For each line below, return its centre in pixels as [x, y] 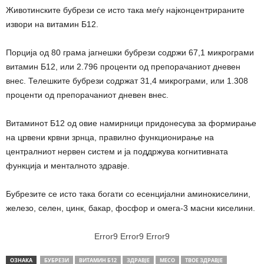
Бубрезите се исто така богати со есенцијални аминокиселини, [128, 194]
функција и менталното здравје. [68, 166]
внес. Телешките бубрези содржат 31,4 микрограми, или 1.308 [127, 81]
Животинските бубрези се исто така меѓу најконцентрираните [125, 10]
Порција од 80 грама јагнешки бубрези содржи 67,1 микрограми [130, 53]
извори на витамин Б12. [52, 24]
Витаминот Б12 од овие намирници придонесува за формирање [131, 123]
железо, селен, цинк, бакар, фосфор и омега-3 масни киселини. [131, 208]
